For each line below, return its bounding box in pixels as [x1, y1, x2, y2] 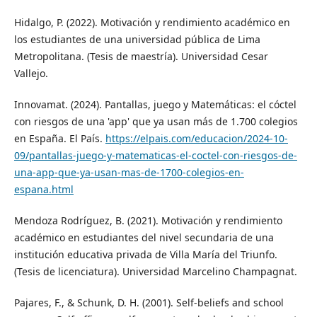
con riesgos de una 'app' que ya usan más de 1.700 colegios [13, 115, 298, 129]
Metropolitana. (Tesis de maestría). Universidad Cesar [13, 50, 268, 64]
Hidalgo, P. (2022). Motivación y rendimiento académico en [13, 16, 290, 30]
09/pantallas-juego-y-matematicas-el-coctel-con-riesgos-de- [13, 149, 297, 163]
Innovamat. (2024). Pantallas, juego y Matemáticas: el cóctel [13, 98, 296, 112]
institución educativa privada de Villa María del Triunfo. [13, 248, 277, 262]
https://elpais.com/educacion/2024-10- [105, 132, 288, 146]
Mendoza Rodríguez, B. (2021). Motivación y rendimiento [13, 214, 282, 228]
